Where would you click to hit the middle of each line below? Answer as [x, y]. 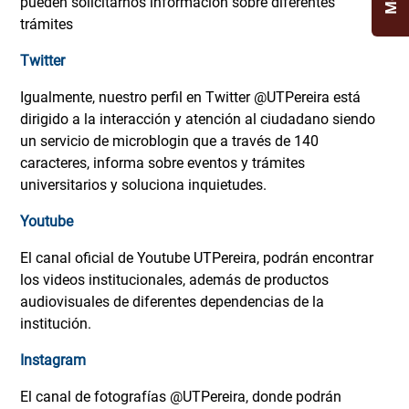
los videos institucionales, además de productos [174, 280]
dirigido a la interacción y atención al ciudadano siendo [198, 120]
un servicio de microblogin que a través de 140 [169, 142]
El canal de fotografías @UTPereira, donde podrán [181, 397]
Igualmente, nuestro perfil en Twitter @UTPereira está [190, 98]
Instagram [53, 361]
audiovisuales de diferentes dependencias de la [172, 302]
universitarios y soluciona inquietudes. [143, 185]
